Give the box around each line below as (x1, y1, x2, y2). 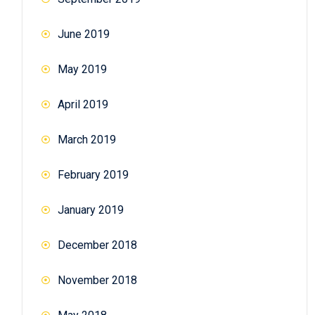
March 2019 (58, 132, 116, 146)
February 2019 (58, 167, 129, 181)
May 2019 (58, 62, 107, 76)
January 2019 (58, 202, 124, 217)
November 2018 (58, 273, 137, 287)
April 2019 (58, 97, 108, 111)
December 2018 (58, 238, 137, 252)
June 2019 (58, 27, 110, 41)
